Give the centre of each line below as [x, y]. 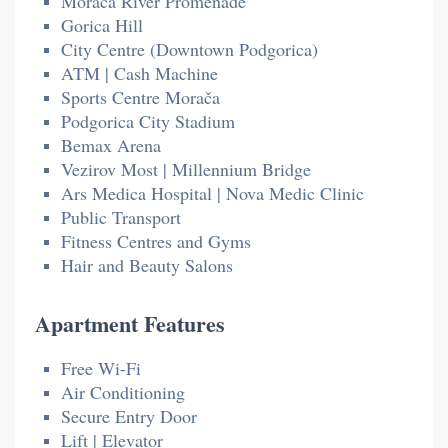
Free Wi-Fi [101, 367]
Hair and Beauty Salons [147, 264]
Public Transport [121, 216]
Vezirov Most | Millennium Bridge [186, 168]
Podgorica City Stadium [148, 120]
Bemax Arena [111, 144]
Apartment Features [130, 323]
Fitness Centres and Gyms [156, 240]
